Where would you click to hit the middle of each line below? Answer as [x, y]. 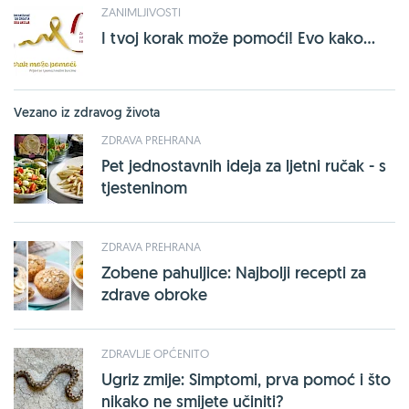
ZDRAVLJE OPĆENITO [155, 353]
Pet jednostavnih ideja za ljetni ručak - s [244, 165]
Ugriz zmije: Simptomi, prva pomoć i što [246, 379]
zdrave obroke [154, 294]
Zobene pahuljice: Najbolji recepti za [234, 272]
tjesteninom [144, 187]
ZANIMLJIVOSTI [141, 11]
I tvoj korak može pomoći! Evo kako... [238, 37]
